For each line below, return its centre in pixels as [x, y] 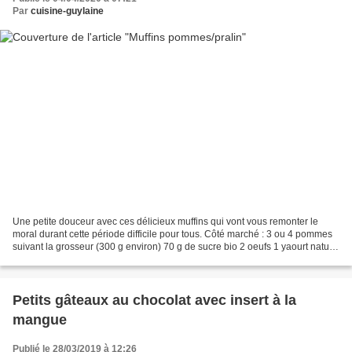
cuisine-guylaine [67, 11]
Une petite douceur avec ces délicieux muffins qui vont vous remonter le [165, 221]
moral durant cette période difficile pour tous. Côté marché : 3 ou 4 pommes [172, 234]
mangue [40, 319]
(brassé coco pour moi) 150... [75, 259]
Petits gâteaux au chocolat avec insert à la [154, 300]
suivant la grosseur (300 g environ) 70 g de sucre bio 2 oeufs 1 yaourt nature [175, 246]
